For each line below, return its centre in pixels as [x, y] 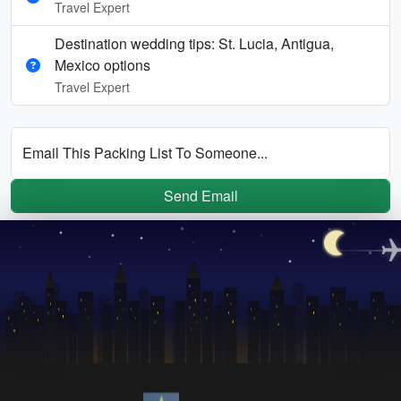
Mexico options [102, 64]
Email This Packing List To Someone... [145, 152]
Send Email [200, 195]
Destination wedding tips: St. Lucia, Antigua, [194, 43]
